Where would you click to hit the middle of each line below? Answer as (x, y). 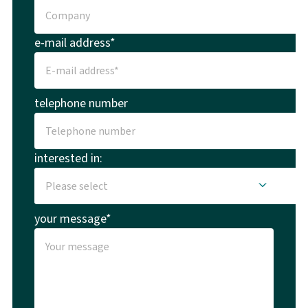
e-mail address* (75, 42)
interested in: (68, 158)
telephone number (81, 103)
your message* (73, 218)
